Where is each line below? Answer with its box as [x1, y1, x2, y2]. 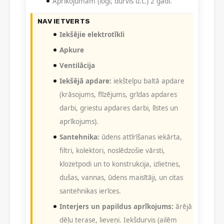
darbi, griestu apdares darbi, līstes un [59, 103, 178, 113]
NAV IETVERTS [37, 17, 90, 25]
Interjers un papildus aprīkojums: [59, 202, 173, 211]
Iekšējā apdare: [59, 76, 111, 86]
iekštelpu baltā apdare [111, 76, 184, 86]
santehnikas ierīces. [59, 186, 121, 196]
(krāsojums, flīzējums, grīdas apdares [59, 90, 177, 99]
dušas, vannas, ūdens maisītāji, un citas [59, 173, 183, 182]
